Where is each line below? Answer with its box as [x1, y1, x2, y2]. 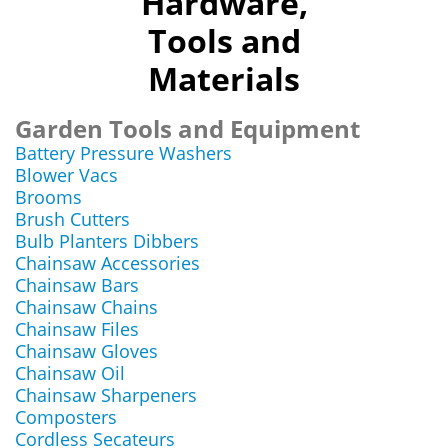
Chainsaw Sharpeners [15, 383, 197, 407]
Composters [15, 405, 117, 429]
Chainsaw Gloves [15, 339, 158, 363]
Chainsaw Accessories [15, 251, 200, 275]
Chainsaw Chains [15, 295, 158, 319]
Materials [148, 57, 300, 100]
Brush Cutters [15, 207, 130, 231]
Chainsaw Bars [15, 273, 139, 297]
